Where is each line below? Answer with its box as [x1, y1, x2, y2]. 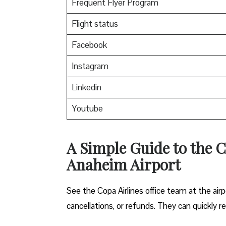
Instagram [71, 60, 108, 72]
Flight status [71, 18, 118, 29]
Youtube [71, 102, 103, 114]
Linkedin [71, 81, 101, 93]
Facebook [71, 39, 107, 50]
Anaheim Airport [67, 154, 184, 175]
